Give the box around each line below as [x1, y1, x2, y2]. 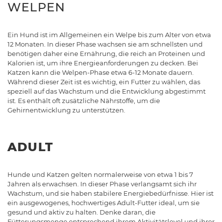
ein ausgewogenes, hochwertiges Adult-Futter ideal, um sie [7, 198, 200, 207]
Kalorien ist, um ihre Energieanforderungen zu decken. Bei [7, 58, 198, 67]
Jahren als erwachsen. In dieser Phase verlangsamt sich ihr [7, 179, 197, 188]
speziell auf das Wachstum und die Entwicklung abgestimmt [7, 87, 206, 95]
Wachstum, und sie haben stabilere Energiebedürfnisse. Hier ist [7, 189, 214, 197]
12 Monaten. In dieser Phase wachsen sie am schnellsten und [7, 40, 203, 48]
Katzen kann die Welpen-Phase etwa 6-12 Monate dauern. [7, 68, 194, 76]
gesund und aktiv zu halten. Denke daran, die [7, 208, 156, 216]
